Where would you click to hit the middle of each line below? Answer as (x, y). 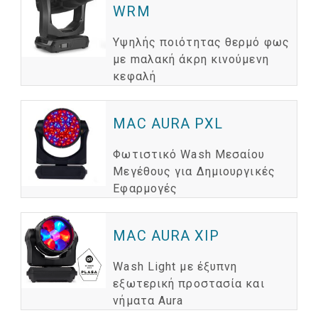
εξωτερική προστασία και (189, 284)
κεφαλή (135, 77)
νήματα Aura (148, 301)
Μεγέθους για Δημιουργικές (194, 172)
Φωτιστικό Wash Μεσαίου (189, 155)
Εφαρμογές (146, 189)
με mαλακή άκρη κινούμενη (191, 60)
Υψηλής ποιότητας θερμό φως (201, 43)
